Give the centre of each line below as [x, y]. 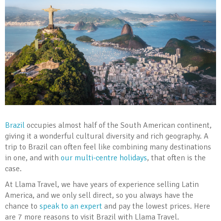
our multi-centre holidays [104, 158]
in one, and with [33, 158]
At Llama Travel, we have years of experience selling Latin [102, 184]
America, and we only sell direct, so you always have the [99, 195]
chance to [22, 206]
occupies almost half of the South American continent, [118, 125]
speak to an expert [71, 206]
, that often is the [176, 158]
